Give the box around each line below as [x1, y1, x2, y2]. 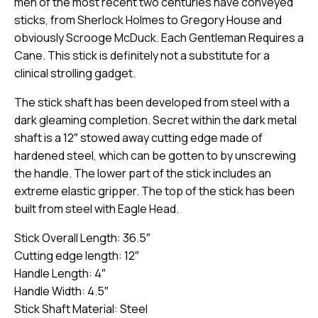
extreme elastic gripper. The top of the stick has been [14, 183, 295, 199]
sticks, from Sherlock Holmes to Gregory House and [14, 12, 282, 28]
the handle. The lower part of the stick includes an [14, 165, 271, 182]
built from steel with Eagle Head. [14, 201, 179, 217]
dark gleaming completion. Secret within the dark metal [14, 112, 297, 128]
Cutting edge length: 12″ [14, 248, 139, 264]
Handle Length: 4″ [14, 265, 106, 282]
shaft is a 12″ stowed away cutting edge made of [14, 130, 263, 146]
